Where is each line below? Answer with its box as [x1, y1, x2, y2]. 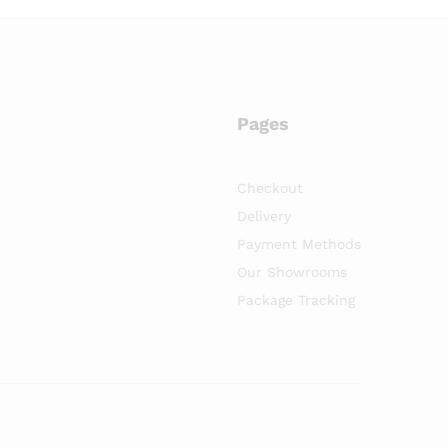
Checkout [237, 179, 303, 196]
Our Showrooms [237, 263, 347, 280]
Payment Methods [237, 235, 361, 252]
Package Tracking [237, 291, 355, 308]
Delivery [237, 207, 291, 224]
